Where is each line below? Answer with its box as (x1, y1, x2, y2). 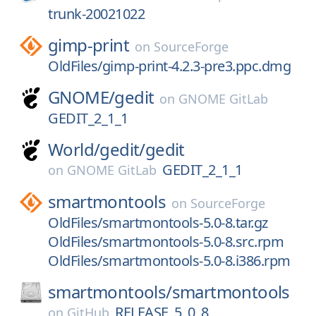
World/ (48, 138, 100, 161)
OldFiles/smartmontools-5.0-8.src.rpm (48, 232, 284, 251)
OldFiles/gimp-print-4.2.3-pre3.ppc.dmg (48, 56, 291, 75)
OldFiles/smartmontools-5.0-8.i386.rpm (48, 251, 291, 270)
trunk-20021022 (48, 4, 145, 23)
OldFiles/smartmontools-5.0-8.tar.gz (48, 213, 268, 232)
